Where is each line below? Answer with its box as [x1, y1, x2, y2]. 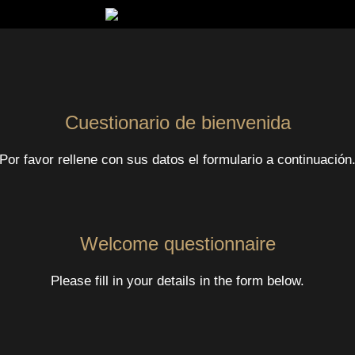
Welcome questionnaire [79, 232, 276, 254]
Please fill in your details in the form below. [51, 273, 304, 288]
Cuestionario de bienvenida [64, 111, 291, 133]
